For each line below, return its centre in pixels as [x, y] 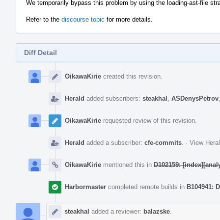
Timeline [29, 73]
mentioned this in [127, 165]
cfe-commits [163, 142]
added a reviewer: [116, 211]
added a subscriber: [114, 142]
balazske [157, 211]
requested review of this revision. [149, 120]
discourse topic [83, 19]
